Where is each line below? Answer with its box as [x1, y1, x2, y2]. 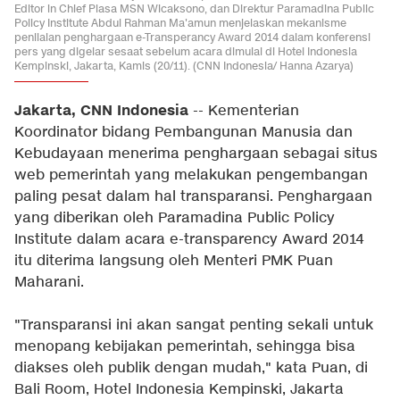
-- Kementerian [188, 102, 299, 121]
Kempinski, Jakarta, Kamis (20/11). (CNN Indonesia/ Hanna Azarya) [14, 58, 354, 73]
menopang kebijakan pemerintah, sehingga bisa [14, 337, 355, 356]
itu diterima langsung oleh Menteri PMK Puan [14, 252, 333, 271]
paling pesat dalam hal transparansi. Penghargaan [14, 187, 372, 206]
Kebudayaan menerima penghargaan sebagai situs [14, 145, 378, 163]
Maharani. [14, 273, 84, 292]
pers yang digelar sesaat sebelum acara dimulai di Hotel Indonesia [14, 44, 357, 59]
